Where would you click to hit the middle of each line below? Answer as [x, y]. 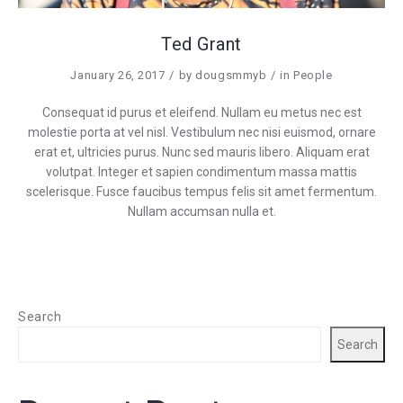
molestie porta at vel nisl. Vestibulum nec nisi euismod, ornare [201, 132]
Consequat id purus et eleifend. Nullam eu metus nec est [201, 112]
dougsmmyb [231, 75]
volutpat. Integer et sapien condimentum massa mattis [201, 172]
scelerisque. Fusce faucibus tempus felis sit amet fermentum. [201, 192]
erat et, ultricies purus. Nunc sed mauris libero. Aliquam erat [201, 152]
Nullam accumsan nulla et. [201, 211]
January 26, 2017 [118, 75]
